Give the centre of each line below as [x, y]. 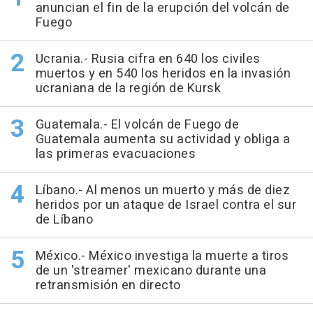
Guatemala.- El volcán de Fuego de [137, 125]
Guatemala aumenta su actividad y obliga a [162, 140]
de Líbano [64, 220]
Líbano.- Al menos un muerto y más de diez [162, 191]
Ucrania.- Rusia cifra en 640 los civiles [148, 59]
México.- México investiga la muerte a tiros [162, 256]
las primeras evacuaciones [115, 154]
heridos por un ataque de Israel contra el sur [166, 205]
